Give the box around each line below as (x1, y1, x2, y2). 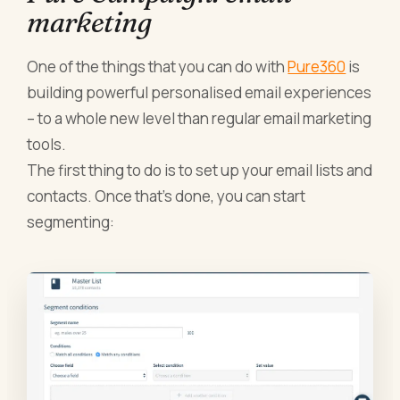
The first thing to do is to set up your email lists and (27, 159, 373, 180)
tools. (27, 133, 67, 154)
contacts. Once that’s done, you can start (27, 185, 306, 206)
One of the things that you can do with (27, 55, 288, 77)
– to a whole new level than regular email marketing (27, 107, 372, 129)
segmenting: (27, 211, 115, 232)
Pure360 (287, 55, 346, 77)
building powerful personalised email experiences (27, 81, 372, 103)
